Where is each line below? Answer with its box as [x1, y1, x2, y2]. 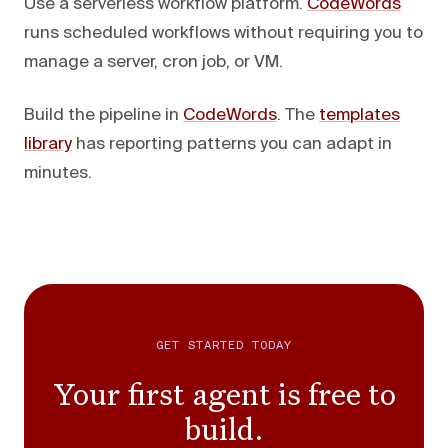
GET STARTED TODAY [156, 339, 292, 352]
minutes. [24, 164, 92, 182]
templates [319, 106, 400, 124]
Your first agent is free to [52, 373, 396, 413]
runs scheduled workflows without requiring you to [24, 24, 423, 42]
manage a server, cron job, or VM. [24, 53, 283, 71]
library [24, 135, 72, 153]
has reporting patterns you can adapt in [72, 135, 392, 153]
